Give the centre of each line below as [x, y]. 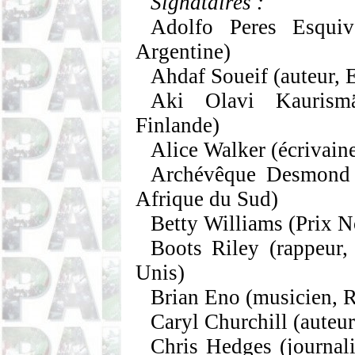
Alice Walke [205, 150]
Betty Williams [217, 223]
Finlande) [178, 125]
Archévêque [204, 174]
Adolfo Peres [222, 27]
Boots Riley [205, 248]
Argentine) [183, 52]
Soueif [240, 76]
